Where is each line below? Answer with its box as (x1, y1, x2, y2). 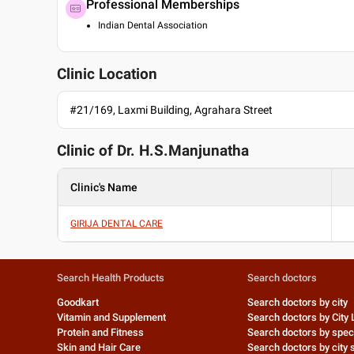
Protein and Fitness (57, 326, 144, 338)
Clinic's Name (70, 181, 137, 194)
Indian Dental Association (98, 20, 208, 31)
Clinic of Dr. (57, 142, 139, 160)
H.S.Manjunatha (139, 142, 249, 160)
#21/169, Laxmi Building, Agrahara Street (70, 104, 273, 116)
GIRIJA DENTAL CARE (70, 218, 163, 229)
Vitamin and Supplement (57, 311, 166, 323)
